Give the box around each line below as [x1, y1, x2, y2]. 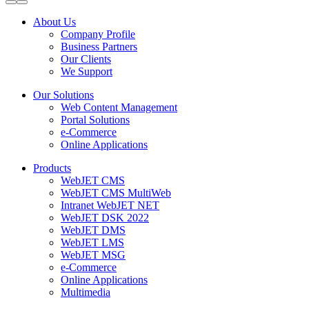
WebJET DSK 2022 [61, 212, 149, 224]
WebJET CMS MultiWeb [61, 187, 171, 199]
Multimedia [61, 286, 110, 299]
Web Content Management [61, 101, 177, 114]
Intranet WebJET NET [61, 199, 159, 212]
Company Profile [61, 28, 135, 41]
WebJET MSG [61, 249, 126, 261]
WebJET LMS [61, 237, 124, 249]
